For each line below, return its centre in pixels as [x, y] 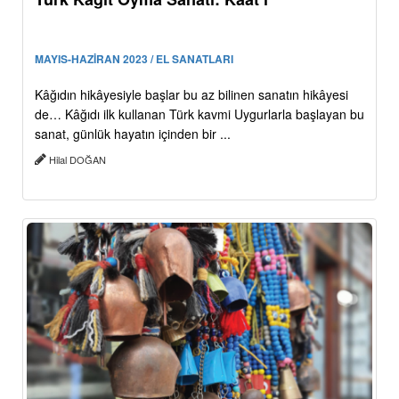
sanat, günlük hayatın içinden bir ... [133, 133]
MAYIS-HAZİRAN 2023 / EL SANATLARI [134, 58]
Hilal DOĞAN [77, 159]
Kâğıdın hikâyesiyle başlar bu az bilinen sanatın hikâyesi [191, 94]
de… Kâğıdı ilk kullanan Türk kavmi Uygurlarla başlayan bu [199, 114]
